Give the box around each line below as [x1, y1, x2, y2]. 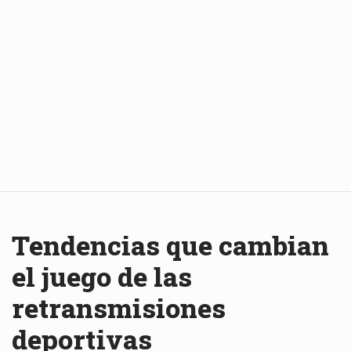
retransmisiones [12, 289, 226, 325]
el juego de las [12, 258, 192, 294]
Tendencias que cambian [12, 226, 329, 262]
